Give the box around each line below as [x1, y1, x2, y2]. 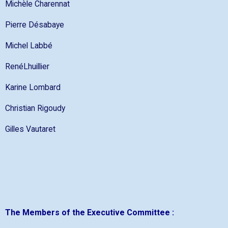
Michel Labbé [5, 41, 52, 51]
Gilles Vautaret [5, 124, 55, 134]
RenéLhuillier [5, 62, 49, 72]
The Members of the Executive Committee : [5, 208, 174, 218]
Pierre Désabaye [5, 20, 64, 30]
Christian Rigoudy [5, 103, 65, 113]
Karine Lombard [5, 82, 61, 93]
